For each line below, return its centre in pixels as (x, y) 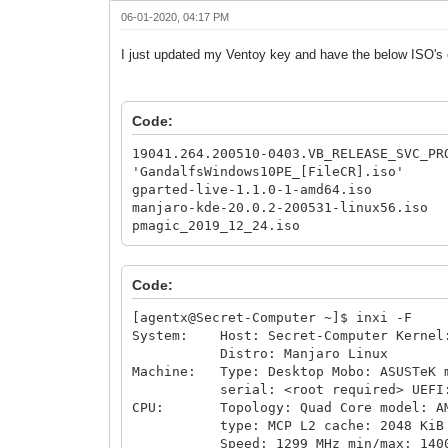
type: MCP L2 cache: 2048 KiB (288, 425)
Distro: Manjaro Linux (260, 353)
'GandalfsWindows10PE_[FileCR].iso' (268, 171)
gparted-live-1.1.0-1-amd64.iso (252, 189)
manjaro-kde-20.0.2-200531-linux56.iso (280, 207)
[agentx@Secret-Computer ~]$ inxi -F (272, 317)
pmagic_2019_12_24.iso (216, 225)
